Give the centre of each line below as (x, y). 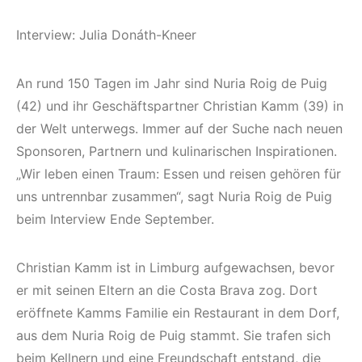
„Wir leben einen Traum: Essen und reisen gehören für (179, 173)
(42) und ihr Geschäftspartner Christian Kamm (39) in (180, 105)
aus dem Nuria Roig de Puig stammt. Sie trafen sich (173, 335)
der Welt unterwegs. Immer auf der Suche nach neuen (179, 128)
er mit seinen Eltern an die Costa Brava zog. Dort (167, 290)
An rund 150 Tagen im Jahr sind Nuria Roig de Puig (172, 83)
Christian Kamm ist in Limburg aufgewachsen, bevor (175, 267)
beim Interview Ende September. (115, 219)
